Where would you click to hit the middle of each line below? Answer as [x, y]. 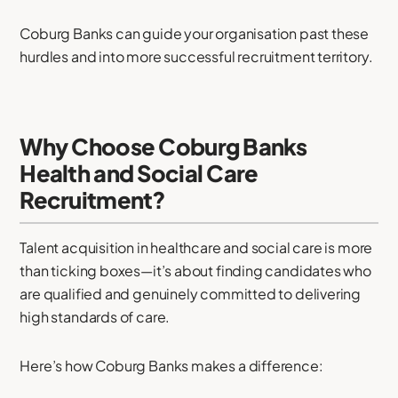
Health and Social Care [139, 173]
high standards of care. [95, 317]
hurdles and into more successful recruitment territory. [196, 57]
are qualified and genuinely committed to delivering [191, 294]
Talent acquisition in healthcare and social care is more [196, 248]
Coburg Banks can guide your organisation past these [195, 34]
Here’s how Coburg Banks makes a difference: [171, 366]
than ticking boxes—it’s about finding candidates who [195, 271]
